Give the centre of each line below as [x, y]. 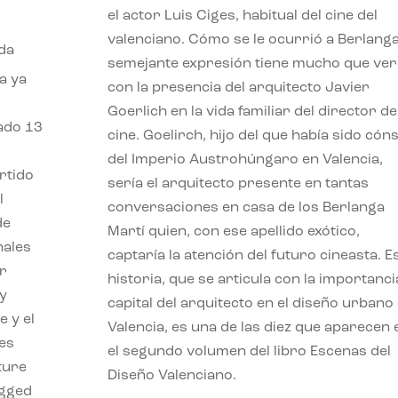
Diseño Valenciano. [171, 376]
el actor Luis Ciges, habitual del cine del [242, 16]
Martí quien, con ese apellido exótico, [233, 232]
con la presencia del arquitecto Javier [238, 88]
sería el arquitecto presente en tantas [238, 184]
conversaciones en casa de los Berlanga [246, 208]
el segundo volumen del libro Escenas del [249, 352]
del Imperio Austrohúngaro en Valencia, [245, 160]
